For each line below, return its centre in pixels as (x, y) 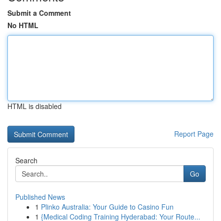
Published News (40, 197)
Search (26, 160)
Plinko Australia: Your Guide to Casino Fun (107, 207)
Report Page (194, 134)
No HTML (23, 25)
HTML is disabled (35, 106)
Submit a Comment (39, 13)
